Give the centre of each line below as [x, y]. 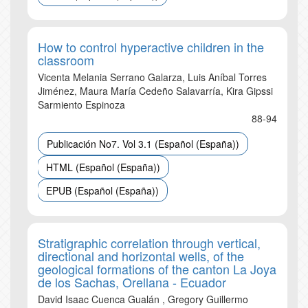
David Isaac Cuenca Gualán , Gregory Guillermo [143, 299]
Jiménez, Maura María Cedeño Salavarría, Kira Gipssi [155, 91]
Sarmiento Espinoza [81, 104]
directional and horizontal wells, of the [141, 256]
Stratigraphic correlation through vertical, [149, 243]
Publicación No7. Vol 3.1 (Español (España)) [143, 144]
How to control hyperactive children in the [151, 47]
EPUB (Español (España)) [102, 190]
